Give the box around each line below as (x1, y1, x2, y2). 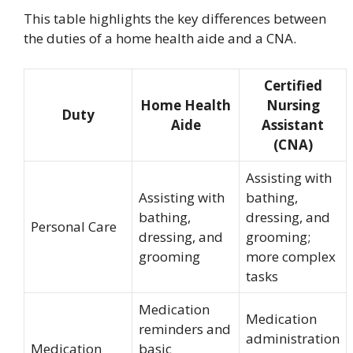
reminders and (139, 319, 231, 338)
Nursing (266, 95, 320, 114)
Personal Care (31, 217, 117, 236)
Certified (263, 76, 322, 95)
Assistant (262, 115, 324, 134)
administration (246, 329, 340, 347)
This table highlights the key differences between (24, 9, 326, 28)
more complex (246, 247, 336, 266)
